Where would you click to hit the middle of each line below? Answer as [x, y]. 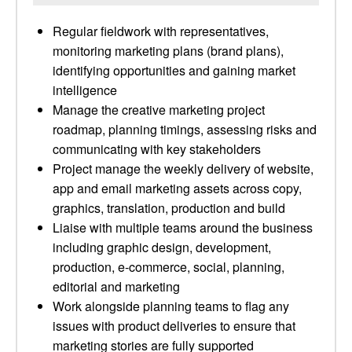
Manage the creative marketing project [159, 110]
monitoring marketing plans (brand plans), [168, 51]
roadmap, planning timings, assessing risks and [185, 129]
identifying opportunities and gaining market [174, 70]
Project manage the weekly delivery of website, [183, 169]
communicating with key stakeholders [157, 149]
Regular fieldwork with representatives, [161, 31]
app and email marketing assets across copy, [177, 188]
